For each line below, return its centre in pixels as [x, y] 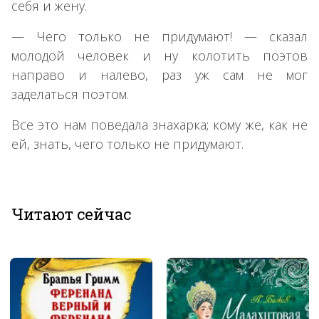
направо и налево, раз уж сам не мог [159, 74]
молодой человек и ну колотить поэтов [159, 55]
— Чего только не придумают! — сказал [159, 36]
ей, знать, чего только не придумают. [127, 143]
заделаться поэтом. [70, 94]
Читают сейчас [71, 214]
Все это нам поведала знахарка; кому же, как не [159, 124]
